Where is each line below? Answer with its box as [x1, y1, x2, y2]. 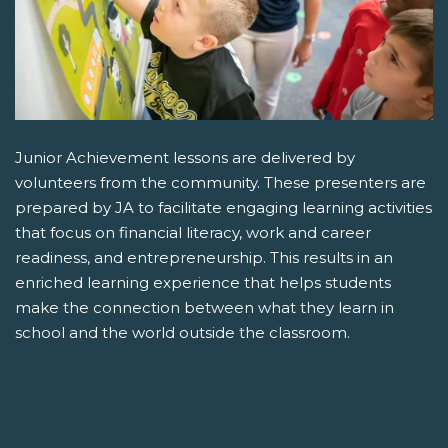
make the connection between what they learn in [15, 298, 394, 317]
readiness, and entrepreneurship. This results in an [15, 248, 393, 267]
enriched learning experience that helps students [15, 273, 391, 292]
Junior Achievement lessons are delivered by [15, 148, 355, 167]
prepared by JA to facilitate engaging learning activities [15, 198, 432, 217]
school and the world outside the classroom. [15, 323, 350, 342]
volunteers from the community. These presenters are [15, 173, 426, 192]
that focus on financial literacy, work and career [15, 223, 371, 242]
